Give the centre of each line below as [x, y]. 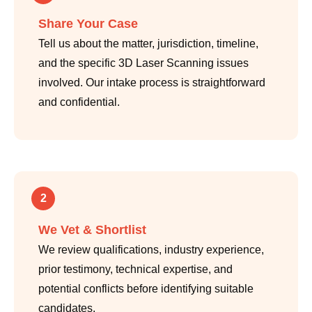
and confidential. [79, 102]
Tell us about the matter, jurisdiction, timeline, [148, 44]
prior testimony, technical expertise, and [135, 270]
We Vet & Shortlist [92, 230]
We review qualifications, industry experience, [151, 250]
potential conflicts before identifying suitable [146, 289]
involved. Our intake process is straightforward [152, 83]
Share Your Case [88, 24]
